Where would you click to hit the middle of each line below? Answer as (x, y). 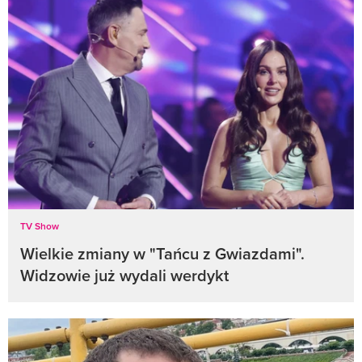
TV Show (40, 225)
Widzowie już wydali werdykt (124, 275)
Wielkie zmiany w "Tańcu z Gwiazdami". (162, 253)
